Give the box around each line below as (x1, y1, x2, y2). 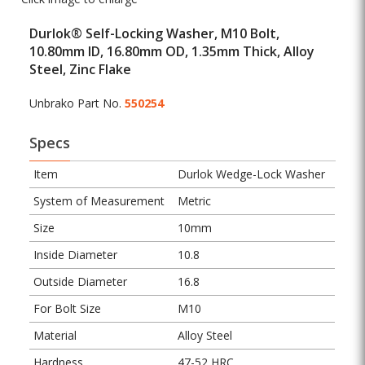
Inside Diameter (33, 247, 118, 263)
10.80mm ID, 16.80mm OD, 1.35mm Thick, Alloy (29, 42, 315, 61)
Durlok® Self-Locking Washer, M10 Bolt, (29, 24, 280, 43)
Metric (178, 193, 212, 209)
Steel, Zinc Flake (29, 60, 132, 79)
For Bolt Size (33, 301, 102, 317)
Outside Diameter (33, 274, 128, 290)
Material (33, 328, 77, 344)
